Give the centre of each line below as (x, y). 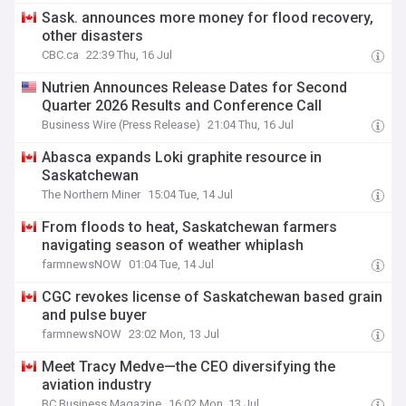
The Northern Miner (92, 194)
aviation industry (97, 385)
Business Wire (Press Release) (121, 125)
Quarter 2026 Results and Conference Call (182, 106)
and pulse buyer (95, 315)
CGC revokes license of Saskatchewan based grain (213, 297)
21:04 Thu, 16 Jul (251, 125)
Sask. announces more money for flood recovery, (208, 18)
